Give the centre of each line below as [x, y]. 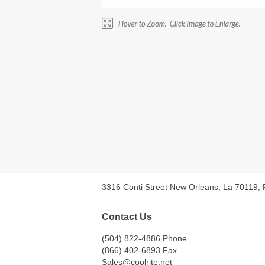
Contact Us [127, 217]
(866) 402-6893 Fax [139, 250]
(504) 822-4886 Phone [144, 238]
